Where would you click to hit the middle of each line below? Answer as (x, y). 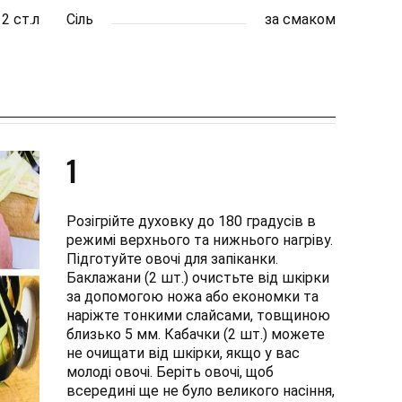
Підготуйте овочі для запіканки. (172, 259)
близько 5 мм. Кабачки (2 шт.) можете (196, 334)
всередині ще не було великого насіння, (201, 391)
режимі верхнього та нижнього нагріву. (200, 240)
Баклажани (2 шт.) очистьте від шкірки (198, 278)
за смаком (300, 19)
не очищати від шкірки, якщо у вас (183, 353)
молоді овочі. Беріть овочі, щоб (170, 372)
